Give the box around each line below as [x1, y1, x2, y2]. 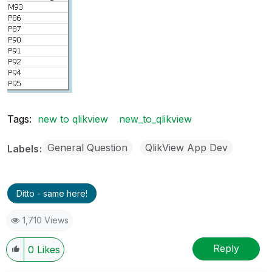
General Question [47, 141, 127, 154]
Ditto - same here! [16, 188, 87, 199]
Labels [7, 142, 41, 155]
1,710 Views [22, 214, 69, 225]
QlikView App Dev [145, 141, 228, 154]
